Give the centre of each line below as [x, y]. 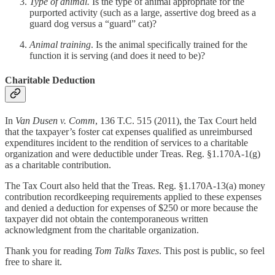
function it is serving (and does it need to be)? [117, 56]
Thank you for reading [50, 250]
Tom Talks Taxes [127, 250]
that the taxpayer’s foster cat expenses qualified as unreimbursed [129, 131]
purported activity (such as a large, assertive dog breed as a [143, 13]
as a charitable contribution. [58, 165]
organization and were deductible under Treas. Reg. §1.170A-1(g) [133, 153]
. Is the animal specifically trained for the [169, 45]
